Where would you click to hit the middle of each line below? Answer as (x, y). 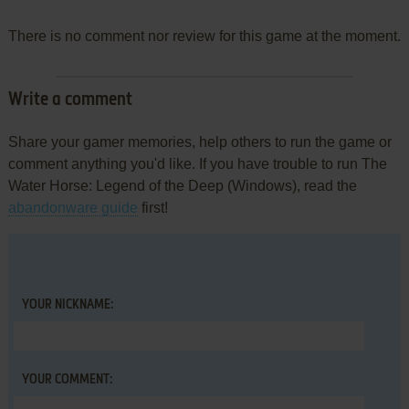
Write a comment (70, 101)
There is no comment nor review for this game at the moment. (204, 37)
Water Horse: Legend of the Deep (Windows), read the (182, 186)
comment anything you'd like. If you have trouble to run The (197, 164)
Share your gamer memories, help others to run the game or (199, 142)
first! (152, 208)
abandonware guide (73, 208)
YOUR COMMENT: (67, 380)
